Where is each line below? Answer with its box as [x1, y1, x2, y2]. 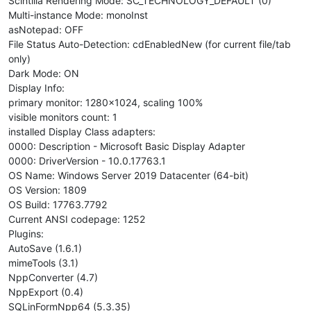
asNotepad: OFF [8, 23, 83, 35]
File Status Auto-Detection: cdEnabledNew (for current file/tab [8, 37, 291, 50]
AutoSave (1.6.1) [8, 242, 82, 254]
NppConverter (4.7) [8, 271, 98, 283]
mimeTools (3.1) [8, 256, 78, 269]
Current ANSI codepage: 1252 [8, 212, 145, 225]
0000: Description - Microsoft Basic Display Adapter [8, 140, 245, 152]
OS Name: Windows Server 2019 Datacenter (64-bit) [8, 169, 249, 181]
